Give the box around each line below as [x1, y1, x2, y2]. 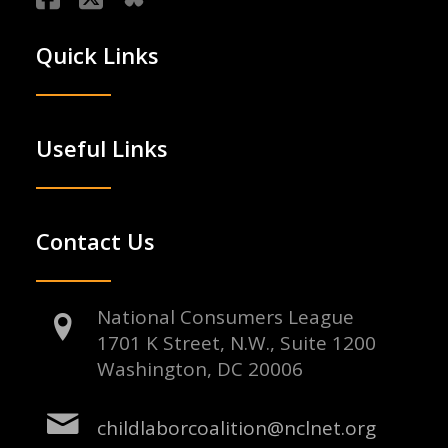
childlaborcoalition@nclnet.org [97, 414, 377, 441]
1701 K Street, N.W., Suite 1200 [97, 330, 377, 357]
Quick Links [35, 40, 159, 71]
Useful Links [35, 133, 168, 164]
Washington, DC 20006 [97, 356, 304, 383]
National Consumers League [97, 304, 355, 331]
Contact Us [35, 226, 155, 257]
